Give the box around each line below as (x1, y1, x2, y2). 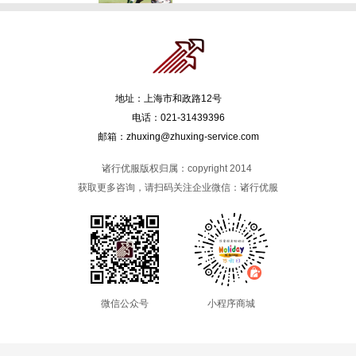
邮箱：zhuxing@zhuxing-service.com (97, 131, 259, 143)
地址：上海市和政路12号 (115, 93, 241, 105)
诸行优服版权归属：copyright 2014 (102, 163, 254, 175)
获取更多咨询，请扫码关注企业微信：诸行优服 (78, 182, 278, 194)
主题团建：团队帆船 (177, 48, 278, 62)
